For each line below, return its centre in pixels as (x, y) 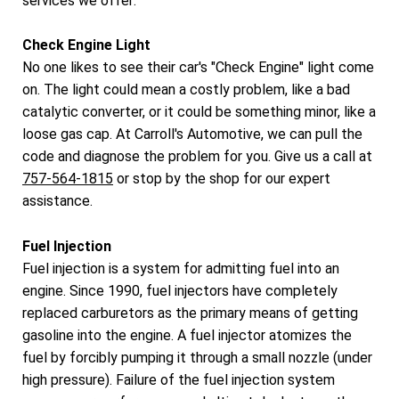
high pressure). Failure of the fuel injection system (179, 379)
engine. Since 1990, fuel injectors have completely (180, 290)
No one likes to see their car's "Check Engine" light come (198, 68)
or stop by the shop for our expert (222, 179)
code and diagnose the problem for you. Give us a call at (197, 157)
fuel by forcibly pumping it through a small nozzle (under (197, 357)
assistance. (57, 201)
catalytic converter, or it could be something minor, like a (199, 112)
